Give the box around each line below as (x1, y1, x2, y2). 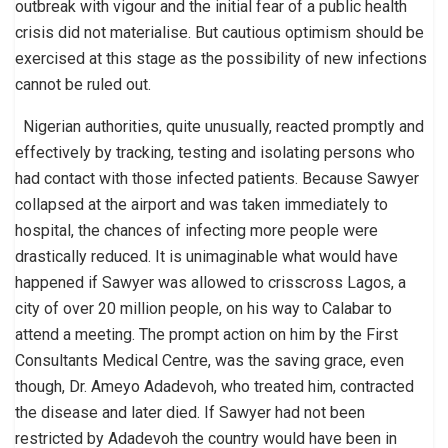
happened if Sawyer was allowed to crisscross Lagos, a (15, 272, 406, 292)
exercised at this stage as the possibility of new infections (15, 48, 427, 68)
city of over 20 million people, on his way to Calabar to (15, 298, 392, 318)
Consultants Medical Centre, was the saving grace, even (15, 350, 404, 370)
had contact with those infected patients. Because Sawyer (15, 168, 419, 188)
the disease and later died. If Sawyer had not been (15, 402, 365, 422)
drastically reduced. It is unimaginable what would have (15, 246, 398, 266)
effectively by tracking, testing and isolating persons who (15, 142, 415, 162)
